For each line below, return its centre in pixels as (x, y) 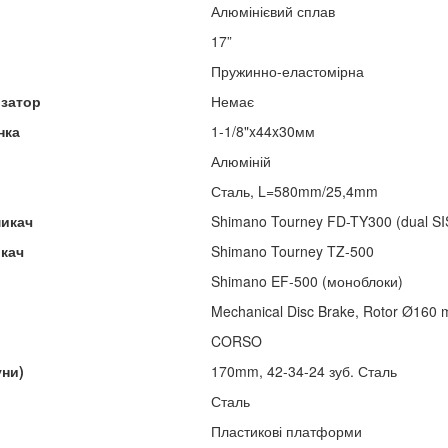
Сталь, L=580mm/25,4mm (294, 190)
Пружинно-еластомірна (287, 70)
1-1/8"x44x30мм (262, 130)
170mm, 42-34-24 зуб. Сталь (303, 370)
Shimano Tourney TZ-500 (292, 250)
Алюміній (240, 160)
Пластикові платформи (286, 430)
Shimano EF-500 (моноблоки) (306, 280)
